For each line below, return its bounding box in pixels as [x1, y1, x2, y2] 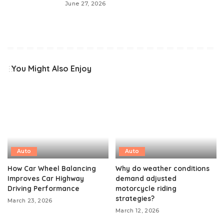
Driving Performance [7, 183, 79, 192]
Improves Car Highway [7, 173, 84, 182]
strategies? [115, 193, 154, 202]
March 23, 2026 [7, 196, 52, 204]
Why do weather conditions [115, 163, 209, 172]
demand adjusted [115, 173, 176, 182]
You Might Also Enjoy [11, 63, 91, 74]
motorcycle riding [115, 183, 176, 192]
